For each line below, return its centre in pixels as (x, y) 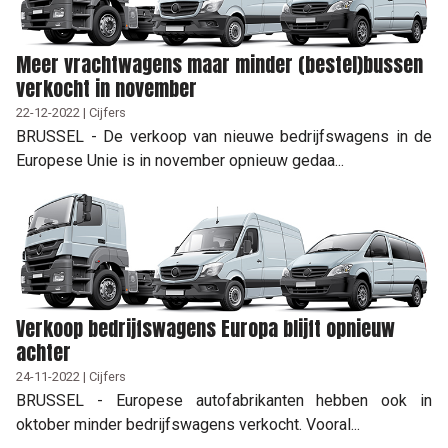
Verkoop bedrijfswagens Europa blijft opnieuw (205, 328)
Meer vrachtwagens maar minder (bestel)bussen (219, 64)
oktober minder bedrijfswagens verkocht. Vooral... (188, 424)
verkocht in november (106, 88)
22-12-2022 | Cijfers (71, 112)
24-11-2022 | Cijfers (71, 376)
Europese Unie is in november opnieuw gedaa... (180, 160)
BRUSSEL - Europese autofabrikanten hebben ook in (224, 400)
